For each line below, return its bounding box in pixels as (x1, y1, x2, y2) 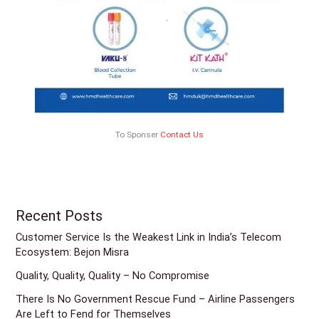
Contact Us (160, 130, 204, 140)
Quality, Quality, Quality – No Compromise (16, 269, 210, 283)
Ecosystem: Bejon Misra (16, 246, 130, 259)
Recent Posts (16, 207, 103, 225)
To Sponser (115, 130, 160, 140)
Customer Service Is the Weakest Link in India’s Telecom (16, 231, 282, 244)
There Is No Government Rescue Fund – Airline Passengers (16, 293, 296, 306)
